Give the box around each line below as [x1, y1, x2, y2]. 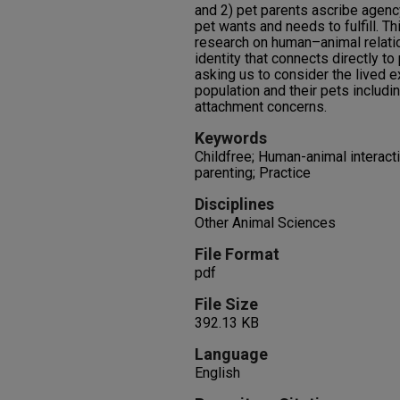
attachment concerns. [195, 98, 327, 115]
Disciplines [195, 195, 274, 213]
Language [195, 345, 268, 363]
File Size [195, 295, 258, 313]
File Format [195, 245, 279, 263]
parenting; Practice [195, 164, 311, 181]
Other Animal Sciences [195, 214, 336, 231]
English [195, 364, 240, 381]
